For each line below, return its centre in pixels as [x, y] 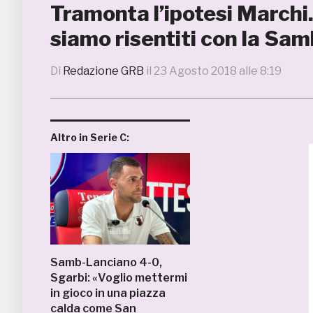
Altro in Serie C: [90, 137]
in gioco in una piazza [108, 293]
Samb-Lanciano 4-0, [106, 262]
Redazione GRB [103, 71]
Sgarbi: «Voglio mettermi [119, 278]
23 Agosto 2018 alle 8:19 [218, 71]
